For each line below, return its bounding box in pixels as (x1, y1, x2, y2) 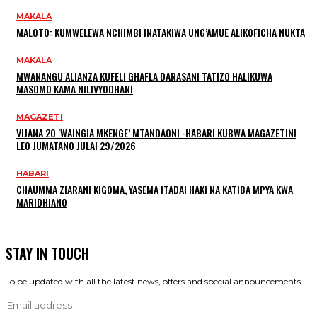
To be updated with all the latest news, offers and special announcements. (6, 275, 303, 287)
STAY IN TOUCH (6, 242, 89, 264)
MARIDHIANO (16, 194, 67, 209)
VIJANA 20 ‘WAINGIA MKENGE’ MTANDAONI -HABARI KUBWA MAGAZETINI (16, 125, 296, 140)
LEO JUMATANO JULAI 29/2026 (16, 137, 136, 153)
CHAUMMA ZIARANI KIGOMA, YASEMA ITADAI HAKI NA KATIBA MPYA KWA (16, 181, 293, 197)
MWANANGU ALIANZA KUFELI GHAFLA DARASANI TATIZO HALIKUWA (16, 68, 272, 83)
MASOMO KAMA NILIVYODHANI (16, 81, 133, 96)
